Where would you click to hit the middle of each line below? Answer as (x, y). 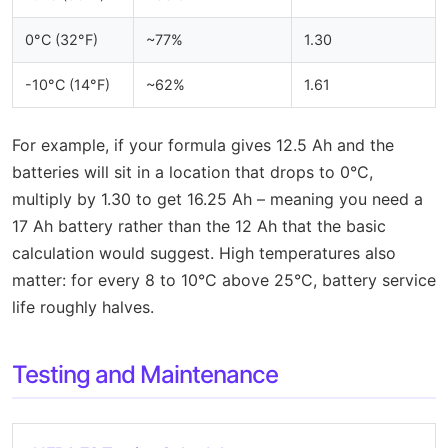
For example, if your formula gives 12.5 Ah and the (203, 144)
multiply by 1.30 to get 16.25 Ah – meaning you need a (217, 198)
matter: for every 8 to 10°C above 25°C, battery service (224, 279)
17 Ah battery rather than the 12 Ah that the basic (199, 225)
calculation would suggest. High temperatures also (204, 252)
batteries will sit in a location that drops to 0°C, (192, 171)
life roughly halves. (83, 306)
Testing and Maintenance (145, 374)
